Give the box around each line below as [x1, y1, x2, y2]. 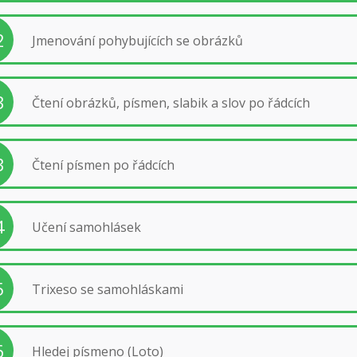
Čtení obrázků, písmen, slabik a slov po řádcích [31, 93, 310, 112]
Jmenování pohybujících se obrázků [31, 31, 243, 49]
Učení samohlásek [31, 218, 141, 236]
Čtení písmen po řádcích [31, 155, 175, 174]
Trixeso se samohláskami [31, 280, 183, 298]
